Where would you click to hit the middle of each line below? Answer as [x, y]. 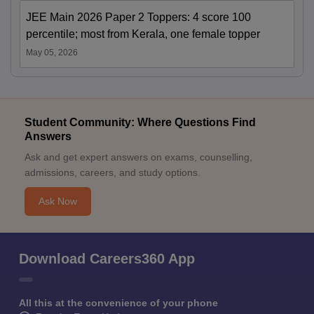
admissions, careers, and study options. [112, 172]
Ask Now [58, 201]
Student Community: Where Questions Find [140, 122]
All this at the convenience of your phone [118, 302]
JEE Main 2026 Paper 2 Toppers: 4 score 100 [138, 17]
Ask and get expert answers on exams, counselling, [138, 157]
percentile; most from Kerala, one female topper [143, 34]
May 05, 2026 [52, 52]
